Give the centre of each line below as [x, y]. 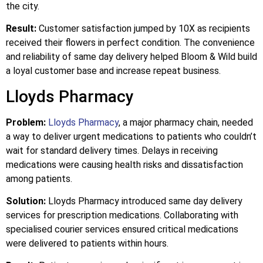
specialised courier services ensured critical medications [122, 230]
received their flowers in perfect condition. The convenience [130, 43]
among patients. [39, 178]
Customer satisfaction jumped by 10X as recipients [143, 29]
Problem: [26, 122]
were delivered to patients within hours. [87, 244]
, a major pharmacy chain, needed [186, 122]
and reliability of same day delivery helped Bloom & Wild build [131, 57]
